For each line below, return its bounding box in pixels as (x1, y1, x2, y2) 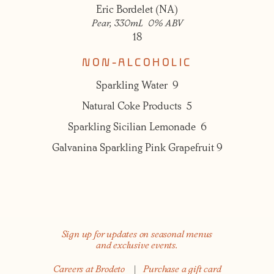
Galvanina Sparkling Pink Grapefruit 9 (51, 143, 223, 154)
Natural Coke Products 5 (82, 102, 192, 113)
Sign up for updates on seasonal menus (61, 231, 213, 240)
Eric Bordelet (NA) (96, 5, 178, 16)
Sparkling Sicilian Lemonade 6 (67, 122, 207, 133)
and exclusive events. (96, 242, 178, 251)
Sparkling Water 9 (95, 81, 179, 92)
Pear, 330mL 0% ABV (91, 20, 183, 29)
